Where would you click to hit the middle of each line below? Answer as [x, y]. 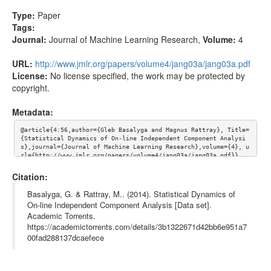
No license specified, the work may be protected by [148, 75]
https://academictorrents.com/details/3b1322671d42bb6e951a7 [137, 226]
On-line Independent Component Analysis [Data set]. [119, 204]
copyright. [31, 87]
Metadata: [33, 112]
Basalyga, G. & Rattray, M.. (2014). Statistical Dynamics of [131, 194]
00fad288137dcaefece [66, 237]
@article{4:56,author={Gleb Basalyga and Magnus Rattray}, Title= [135, 130]
